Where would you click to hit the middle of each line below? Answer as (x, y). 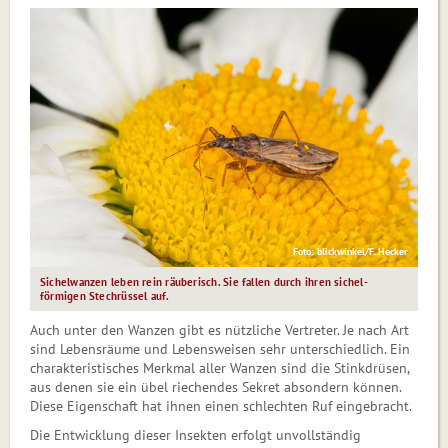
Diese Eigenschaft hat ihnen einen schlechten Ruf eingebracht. (221, 406)
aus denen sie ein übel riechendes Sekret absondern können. (215, 387)
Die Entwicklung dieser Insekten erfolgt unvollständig (195, 435)
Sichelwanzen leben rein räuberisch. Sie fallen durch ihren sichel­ (204, 282)
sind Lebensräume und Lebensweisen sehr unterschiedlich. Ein (220, 349)
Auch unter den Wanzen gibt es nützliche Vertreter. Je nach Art (219, 330)
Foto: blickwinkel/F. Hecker (350, 252)
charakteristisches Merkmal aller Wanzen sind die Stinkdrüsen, (219, 368)
